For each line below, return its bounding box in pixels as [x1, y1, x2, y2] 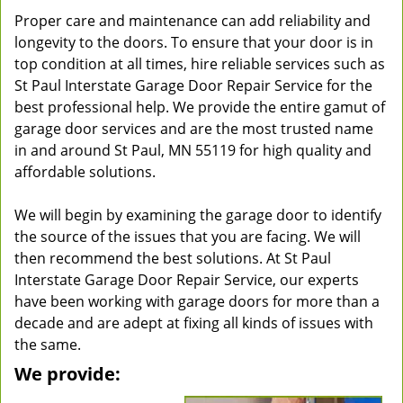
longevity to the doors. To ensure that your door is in [14, 32, 373, 52]
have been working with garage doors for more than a [14, 291, 380, 311]
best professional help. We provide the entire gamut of [14, 97, 385, 117]
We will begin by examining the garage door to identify [14, 205, 381, 225]
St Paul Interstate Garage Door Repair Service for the [14, 76, 372, 95]
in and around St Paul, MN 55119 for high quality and [14, 140, 372, 160]
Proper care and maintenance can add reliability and [14, 11, 371, 31]
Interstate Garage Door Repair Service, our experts [14, 270, 359, 290]
